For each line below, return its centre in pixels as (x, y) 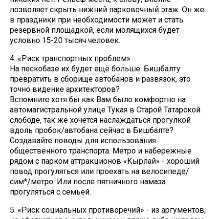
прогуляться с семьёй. (50, 192)
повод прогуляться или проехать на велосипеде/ (99, 172)
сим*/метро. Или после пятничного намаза (88, 182)
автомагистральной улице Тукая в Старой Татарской (105, 110)
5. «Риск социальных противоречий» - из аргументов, (108, 210)
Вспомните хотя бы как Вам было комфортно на (98, 100)
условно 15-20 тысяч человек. (66, 41)
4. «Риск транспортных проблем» (71, 59)
